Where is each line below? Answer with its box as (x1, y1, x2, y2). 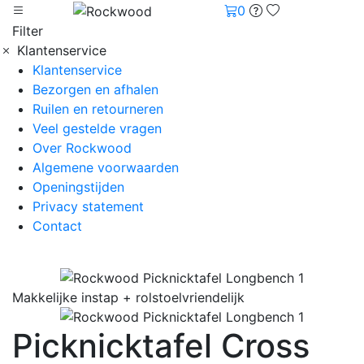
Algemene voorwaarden (32, 158, 179, 175)
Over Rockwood (32, 139, 132, 156)
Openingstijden (32, 178, 124, 195)
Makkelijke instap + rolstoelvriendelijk (12, 288, 245, 305)
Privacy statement (32, 197, 144, 214)
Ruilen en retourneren (32, 100, 163, 117)
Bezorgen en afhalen (32, 80, 158, 97)
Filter (12, 22, 43, 39)
